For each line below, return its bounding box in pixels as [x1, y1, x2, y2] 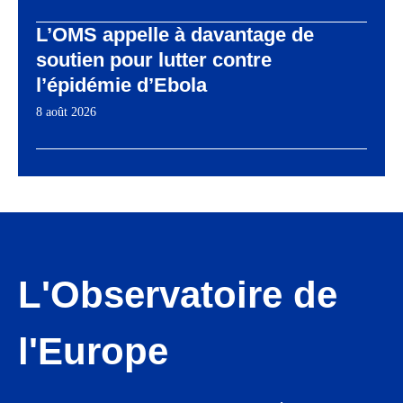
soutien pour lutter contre [36, 49, 272, 72]
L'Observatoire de [18, 273, 337, 317]
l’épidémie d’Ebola [36, 74, 207, 97]
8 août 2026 [36, 105, 96, 120]
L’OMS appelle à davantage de [36, 23, 314, 47]
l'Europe [18, 330, 168, 373]
